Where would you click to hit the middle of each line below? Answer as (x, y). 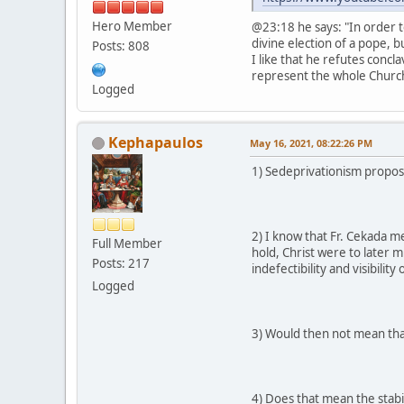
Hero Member (132, 26)
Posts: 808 (121, 46)
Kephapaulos (156, 142)
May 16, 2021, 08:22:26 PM (311, 142)
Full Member (127, 243)
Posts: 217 (121, 263)
